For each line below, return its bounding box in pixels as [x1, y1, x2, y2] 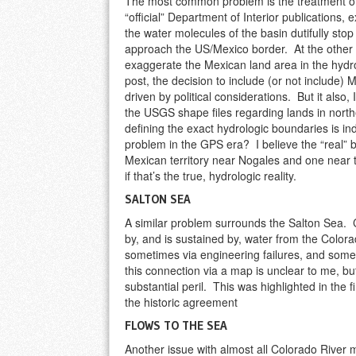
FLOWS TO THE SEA [125, 318, 227, 334]
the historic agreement [125, 294, 238, 311]
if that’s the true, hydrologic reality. [125, 168, 296, 184]
